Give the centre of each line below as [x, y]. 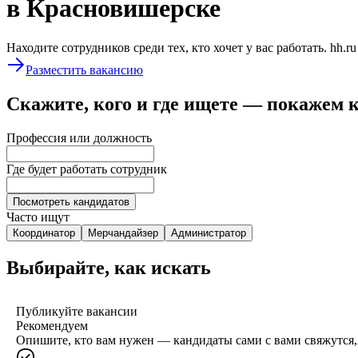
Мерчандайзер [123, 233]
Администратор [209, 233]
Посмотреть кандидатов [71, 201]
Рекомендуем [52, 325]
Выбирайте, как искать [109, 267]
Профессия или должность [79, 137]
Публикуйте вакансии [77, 311]
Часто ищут [38, 217]
